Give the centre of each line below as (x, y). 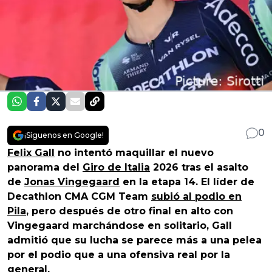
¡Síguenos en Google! (64, 135)
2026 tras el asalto (199, 167)
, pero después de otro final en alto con (130, 211)
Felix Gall (31, 152)
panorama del (45, 167)
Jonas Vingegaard (72, 182)
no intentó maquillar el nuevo (134, 152)
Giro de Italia (116, 167)
